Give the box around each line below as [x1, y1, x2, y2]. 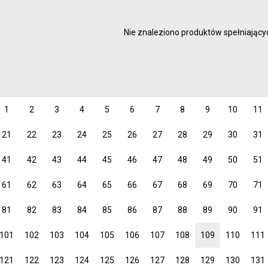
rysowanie [85, 19, 128, 31]
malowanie [85, 1, 130, 13]
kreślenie [85, 37, 123, 48]
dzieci [233, 73, 259, 84]
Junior [233, 37, 259, 48]
